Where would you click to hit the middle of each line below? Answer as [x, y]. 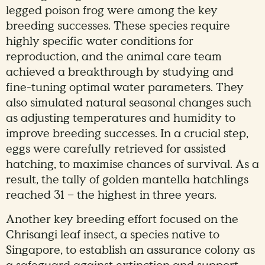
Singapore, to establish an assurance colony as [130, 250]
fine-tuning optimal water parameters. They [125, 87]
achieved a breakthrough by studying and [120, 72]
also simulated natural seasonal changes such [129, 103]
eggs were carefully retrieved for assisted [116, 149]
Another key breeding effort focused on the [122, 219]
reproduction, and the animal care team [114, 56]
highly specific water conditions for [100, 41]
